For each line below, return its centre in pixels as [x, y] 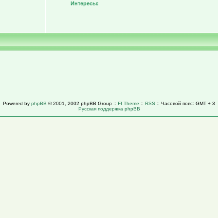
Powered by [17, 103]
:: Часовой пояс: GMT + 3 [185, 103]
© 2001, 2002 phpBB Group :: [82, 103]
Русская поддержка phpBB [109, 109]
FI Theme [128, 103]
